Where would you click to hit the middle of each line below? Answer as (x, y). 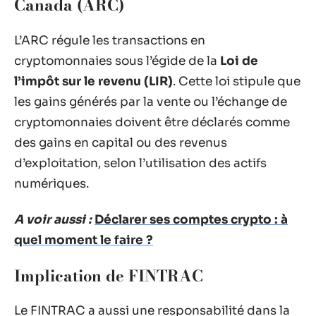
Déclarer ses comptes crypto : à (191, 220)
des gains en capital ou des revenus (121, 142)
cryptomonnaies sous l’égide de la (117, 61)
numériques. (51, 183)
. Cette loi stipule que (237, 81)
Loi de (239, 61)
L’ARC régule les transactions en (110, 40)
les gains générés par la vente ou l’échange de (151, 102)
